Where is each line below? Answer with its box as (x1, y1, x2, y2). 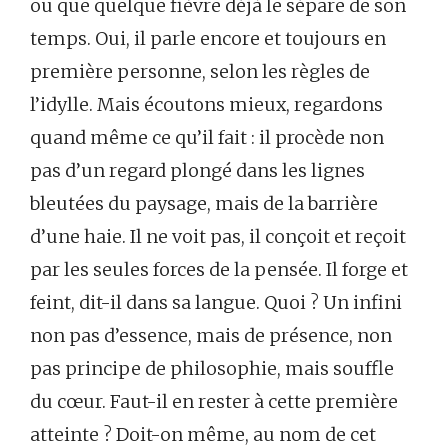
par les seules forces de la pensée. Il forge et (30, 258, 408, 281)
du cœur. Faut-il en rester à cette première (30, 390, 398, 413)
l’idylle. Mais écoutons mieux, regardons (30, 93, 383, 116)
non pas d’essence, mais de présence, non (30, 324, 392, 347)
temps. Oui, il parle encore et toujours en (30, 27, 386, 50)
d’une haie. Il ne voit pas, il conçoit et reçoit (30, 225, 406, 248)
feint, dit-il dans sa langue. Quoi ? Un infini (30, 291, 402, 314)
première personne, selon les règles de (30, 60, 370, 83)
